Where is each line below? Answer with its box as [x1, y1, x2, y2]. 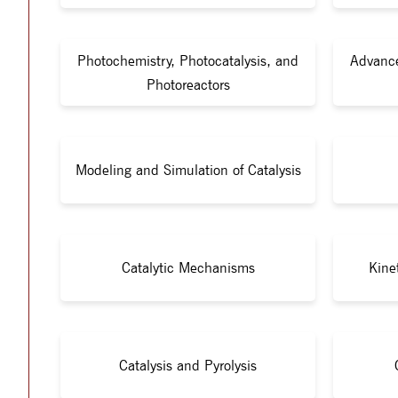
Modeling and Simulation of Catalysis [75, 162, 301, 179]
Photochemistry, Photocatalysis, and [77, 52, 298, 69]
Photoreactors [146, 76, 230, 93]
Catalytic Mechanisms [121, 259, 255, 276]
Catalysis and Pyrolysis [119, 357, 257, 374]
